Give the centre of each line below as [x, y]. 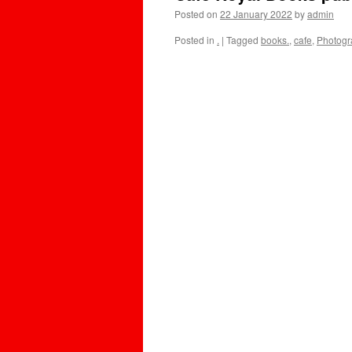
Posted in [194, 40]
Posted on [196, 14]
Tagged [242, 40]
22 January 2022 [256, 14]
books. [275, 40]
